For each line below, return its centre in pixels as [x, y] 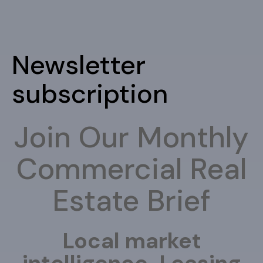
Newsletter [79, 65]
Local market [131, 241]
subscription [90, 94]
